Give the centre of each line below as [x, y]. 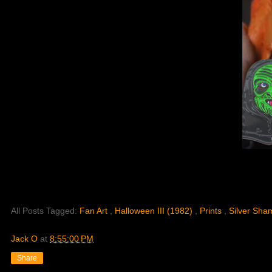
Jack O [24, 239]
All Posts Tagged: [45, 211]
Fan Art [95, 211]
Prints [212, 211]
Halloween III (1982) [155, 211]
